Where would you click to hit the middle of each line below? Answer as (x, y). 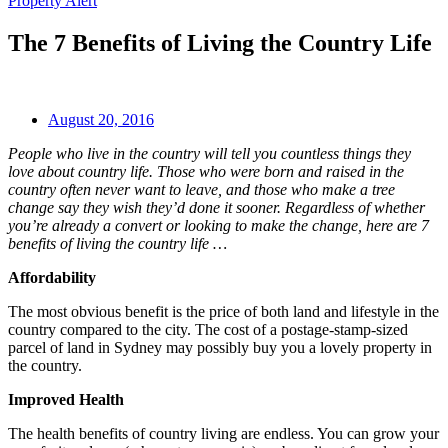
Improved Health (66, 399)
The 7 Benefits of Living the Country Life (220, 42)
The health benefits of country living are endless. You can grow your (223, 433)
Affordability (52, 277)
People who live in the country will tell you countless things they (209, 153)
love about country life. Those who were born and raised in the (206, 171)
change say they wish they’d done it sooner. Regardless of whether (216, 207)
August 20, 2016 (101, 119)
